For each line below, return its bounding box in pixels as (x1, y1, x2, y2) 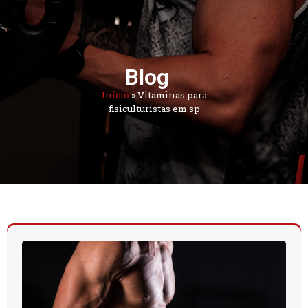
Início (101, 89, 129, 101)
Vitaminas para (137, 89, 207, 101)
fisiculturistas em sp (108, 102, 200, 115)
